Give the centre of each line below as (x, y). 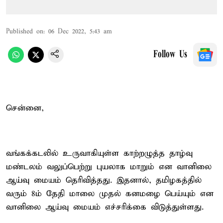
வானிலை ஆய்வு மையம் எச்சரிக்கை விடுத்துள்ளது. (105, 207)
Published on (25, 31)
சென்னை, (25, 108)
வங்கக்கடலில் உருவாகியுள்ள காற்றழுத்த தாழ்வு (99, 153)
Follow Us (170, 55)
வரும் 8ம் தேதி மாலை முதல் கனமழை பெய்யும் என (110, 194)
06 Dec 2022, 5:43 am (80, 31)
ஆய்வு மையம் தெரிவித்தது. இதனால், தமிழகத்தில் (104, 180)
